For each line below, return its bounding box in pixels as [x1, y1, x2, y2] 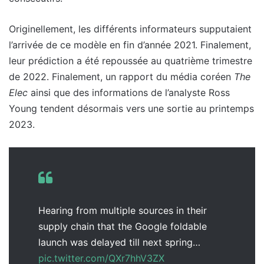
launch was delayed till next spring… [38, 236, 200, 249]
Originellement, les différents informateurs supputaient [9, 23, 252, 35]
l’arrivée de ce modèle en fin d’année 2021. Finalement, [9, 39, 251, 51]
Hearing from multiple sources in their [38, 204, 207, 217]
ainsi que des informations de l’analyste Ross [28, 87, 230, 99]
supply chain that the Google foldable [38, 220, 207, 233]
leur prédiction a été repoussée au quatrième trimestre [9, 55, 252, 67]
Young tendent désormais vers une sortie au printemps [9, 103, 254, 115]
